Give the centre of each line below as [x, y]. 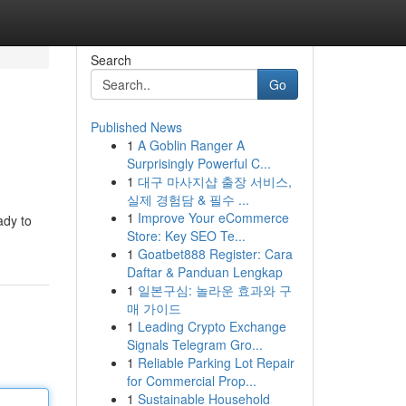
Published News [136, 127]
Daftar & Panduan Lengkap [204, 272]
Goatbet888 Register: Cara [215, 254]
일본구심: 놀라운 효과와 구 [214, 290]
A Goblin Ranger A [191, 145]
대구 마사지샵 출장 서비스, [214, 181]
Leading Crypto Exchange [212, 326]
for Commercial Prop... [191, 381]
